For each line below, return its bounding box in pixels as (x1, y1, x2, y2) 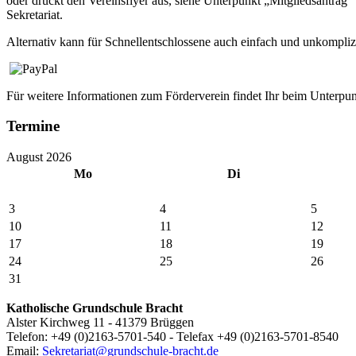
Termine (6, 118, 60, 135)
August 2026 (6, 150, 72, 164)
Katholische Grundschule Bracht (6, 301, 183, 315)
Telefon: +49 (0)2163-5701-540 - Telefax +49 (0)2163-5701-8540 (6, 330, 339, 344)
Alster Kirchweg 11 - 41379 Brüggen (6, 315, 194, 330)
